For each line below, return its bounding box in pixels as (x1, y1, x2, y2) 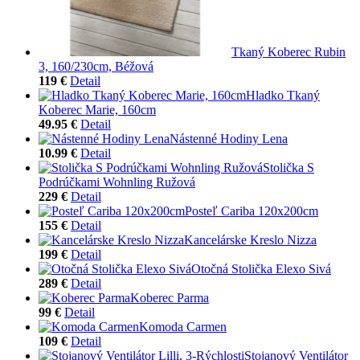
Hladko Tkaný (246, 88, 320, 102)
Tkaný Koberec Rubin (231, 44, 346, 59)
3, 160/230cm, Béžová (39, 59, 153, 73)
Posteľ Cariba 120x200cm (185, 203, 318, 218)
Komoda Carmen (139, 319, 227, 333)
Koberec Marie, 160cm (39, 102, 156, 117)
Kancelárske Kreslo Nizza (184, 232, 317, 247)
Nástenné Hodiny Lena (170, 131, 288, 145)
